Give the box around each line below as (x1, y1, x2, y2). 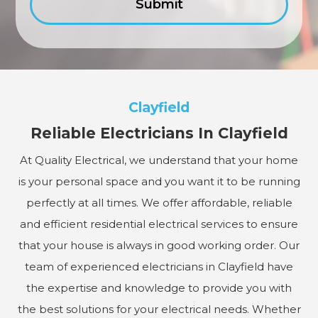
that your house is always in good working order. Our (18, 238, 300, 252)
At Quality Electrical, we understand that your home (20, 153, 298, 167)
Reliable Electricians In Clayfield (30, 124, 288, 142)
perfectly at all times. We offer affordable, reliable (26, 195, 292, 209)
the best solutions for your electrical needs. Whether (17, 302, 301, 316)
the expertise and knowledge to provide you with (26, 280, 292, 295)
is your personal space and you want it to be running (18, 174, 300, 188)
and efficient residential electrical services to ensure (20, 216, 298, 231)
